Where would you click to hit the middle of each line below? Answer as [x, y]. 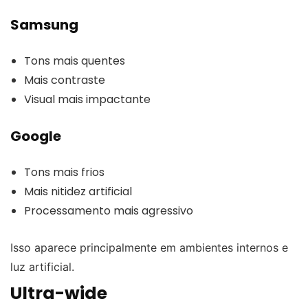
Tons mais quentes [75, 60]
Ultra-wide [59, 293]
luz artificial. [42, 266]
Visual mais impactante [87, 99]
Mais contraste [65, 80]
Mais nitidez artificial [78, 191]
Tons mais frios [64, 172]
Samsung [44, 24]
